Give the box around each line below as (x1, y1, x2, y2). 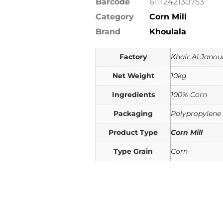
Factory (119, 52, 147, 61)
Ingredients (111, 90, 155, 99)
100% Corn (171, 90, 207, 99)
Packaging (113, 109, 153, 118)
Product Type (109, 128, 158, 137)
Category (96, 12, 134, 21)
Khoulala (149, 27, 186, 36)
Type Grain (113, 147, 153, 156)
